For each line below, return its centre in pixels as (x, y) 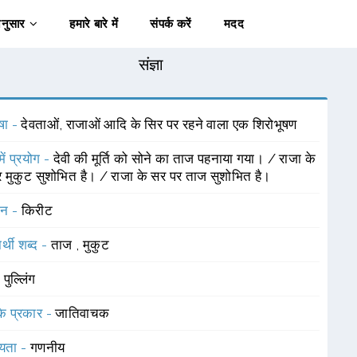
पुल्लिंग (20, 279)
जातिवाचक (82, 313)
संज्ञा (151, 65)
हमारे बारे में (94, 24)
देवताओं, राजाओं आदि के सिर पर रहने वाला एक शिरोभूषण (159, 124)
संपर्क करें (171, 24)
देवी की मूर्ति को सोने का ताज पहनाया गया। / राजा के (184, 159)
